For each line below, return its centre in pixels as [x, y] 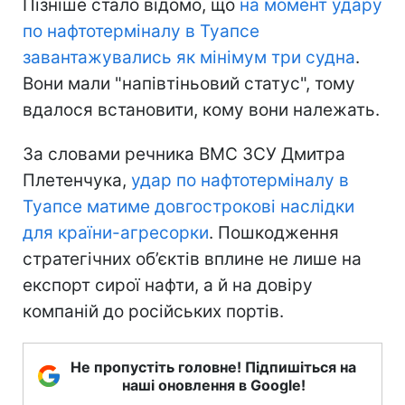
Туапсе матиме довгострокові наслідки [188, 206]
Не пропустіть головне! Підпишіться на [213, 367]
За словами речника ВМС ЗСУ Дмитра [184, 154]
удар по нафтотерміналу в [240, 180]
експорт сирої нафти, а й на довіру [168, 285]
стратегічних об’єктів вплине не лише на [192, 259]
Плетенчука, [77, 180]
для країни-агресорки [116, 232]
